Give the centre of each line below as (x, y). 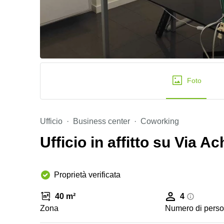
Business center (101, 121)
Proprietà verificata (87, 175)
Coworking (160, 121)
